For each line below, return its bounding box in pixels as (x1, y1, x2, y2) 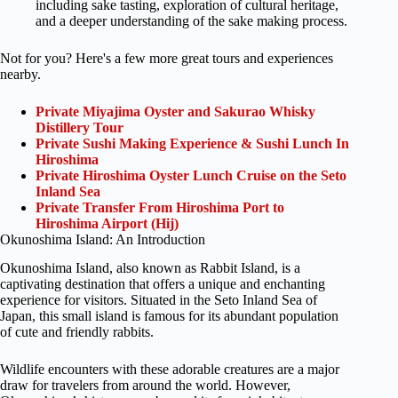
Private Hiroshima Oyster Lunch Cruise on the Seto (36, 167, 346, 183)
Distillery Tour (36, 119, 123, 135)
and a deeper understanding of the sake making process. (36, 12, 347, 28)
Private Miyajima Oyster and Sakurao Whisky (36, 103, 315, 119)
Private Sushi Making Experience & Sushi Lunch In (36, 135, 349, 151)
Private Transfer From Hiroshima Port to (36, 199, 284, 215)
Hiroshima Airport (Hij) (36, 215, 179, 231)
